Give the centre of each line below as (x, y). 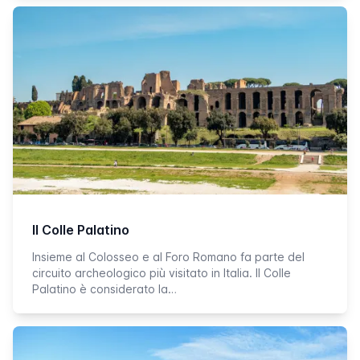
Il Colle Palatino (81, 230)
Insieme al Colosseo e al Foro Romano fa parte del (168, 257)
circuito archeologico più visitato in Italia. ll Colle (162, 273)
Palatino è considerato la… (104, 289)
